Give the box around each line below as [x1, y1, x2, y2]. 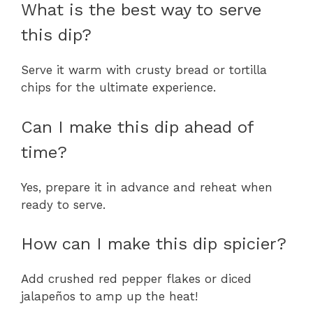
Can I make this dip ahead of [21, 117, 254, 137]
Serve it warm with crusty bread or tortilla [21, 63, 267, 78]
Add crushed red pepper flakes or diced [21, 272, 252, 286]
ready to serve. [21, 197, 105, 212]
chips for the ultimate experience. [21, 80, 216, 95]
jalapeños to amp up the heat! [21, 289, 198, 304]
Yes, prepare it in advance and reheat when [21, 180, 272, 194]
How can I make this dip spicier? [21, 234, 286, 254]
